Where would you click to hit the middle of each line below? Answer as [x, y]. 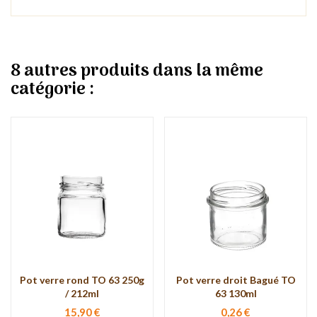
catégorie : [52, 89]
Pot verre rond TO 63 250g [82, 279]
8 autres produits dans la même [137, 71]
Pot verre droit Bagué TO [236, 279]
